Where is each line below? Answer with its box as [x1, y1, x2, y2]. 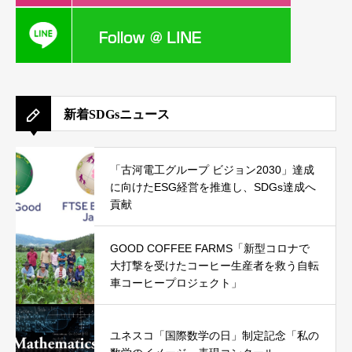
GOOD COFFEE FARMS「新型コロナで [110, 241, 310, 255]
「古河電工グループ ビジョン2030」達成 [110, 163, 314, 176]
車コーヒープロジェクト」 [110, 276, 242, 289]
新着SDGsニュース [64, 108, 170, 122]
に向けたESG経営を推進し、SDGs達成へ [110, 180, 316, 193]
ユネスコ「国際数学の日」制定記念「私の [110, 328, 319, 342]
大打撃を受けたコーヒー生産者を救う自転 [110, 258, 319, 272]
